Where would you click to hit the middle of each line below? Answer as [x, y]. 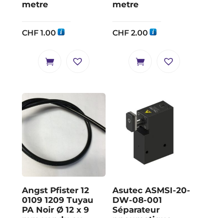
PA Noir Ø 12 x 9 [55, 210]
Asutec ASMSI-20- [152, 191]
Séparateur [136, 210]
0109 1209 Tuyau [57, 200]
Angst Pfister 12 [55, 191]
